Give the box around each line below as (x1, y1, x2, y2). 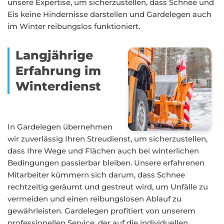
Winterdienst (15, 79, 101, 93)
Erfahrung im (15, 63, 101, 78)
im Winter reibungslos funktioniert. (7, 21, 140, 31)
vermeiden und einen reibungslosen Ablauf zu (7, 194, 181, 203)
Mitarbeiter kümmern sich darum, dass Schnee (7, 170, 185, 179)
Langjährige (15, 48, 93, 62)
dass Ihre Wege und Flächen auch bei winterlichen (7, 146, 199, 155)
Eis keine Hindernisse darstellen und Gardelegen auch (7, 9, 211, 19)
